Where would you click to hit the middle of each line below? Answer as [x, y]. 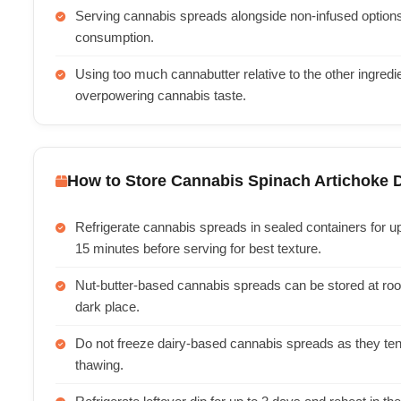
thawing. [99, 365]
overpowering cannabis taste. [161, 96]
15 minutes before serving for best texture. [198, 249]
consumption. [115, 38]
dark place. [107, 307]
